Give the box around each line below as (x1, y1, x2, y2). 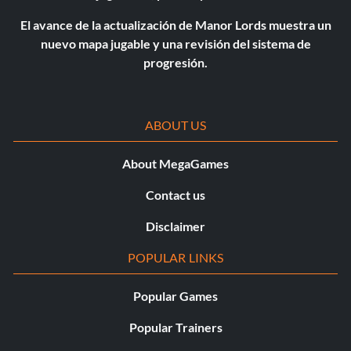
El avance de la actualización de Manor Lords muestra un (20, 17, 331, 33)
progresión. (143, 55, 208, 71)
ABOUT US (144, 118, 207, 133)
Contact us (146, 187, 205, 203)
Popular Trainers (128, 320, 223, 335)
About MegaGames (122, 156, 229, 172)
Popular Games (133, 288, 218, 304)
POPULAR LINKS (127, 250, 224, 266)
